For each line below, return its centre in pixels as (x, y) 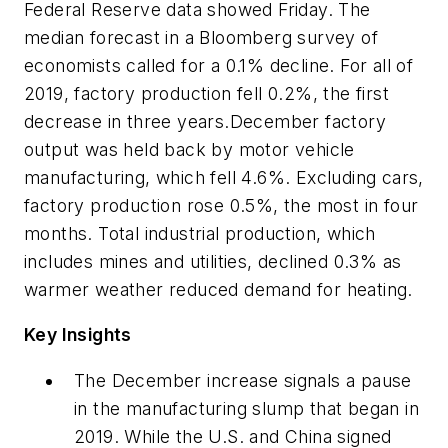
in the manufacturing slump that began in (246, 408)
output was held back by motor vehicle (189, 149)
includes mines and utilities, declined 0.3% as (213, 261)
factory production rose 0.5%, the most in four (221, 205)
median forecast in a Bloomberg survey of (201, 37)
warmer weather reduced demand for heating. (218, 289)
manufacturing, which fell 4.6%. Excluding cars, (224, 177)
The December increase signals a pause (243, 380)
